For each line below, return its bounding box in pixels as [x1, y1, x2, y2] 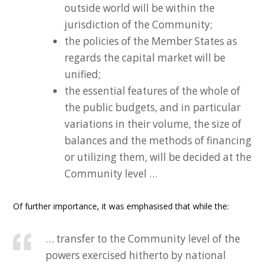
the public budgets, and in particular [64, 101, 241, 114]
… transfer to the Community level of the [46, 232, 241, 245]
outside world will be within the [64, 1, 215, 15]
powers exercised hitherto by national [46, 248, 227, 262]
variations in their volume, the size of [64, 117, 242, 131]
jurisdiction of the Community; [64, 18, 213, 31]
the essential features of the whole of [64, 84, 241, 98]
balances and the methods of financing [64, 134, 252, 147]
